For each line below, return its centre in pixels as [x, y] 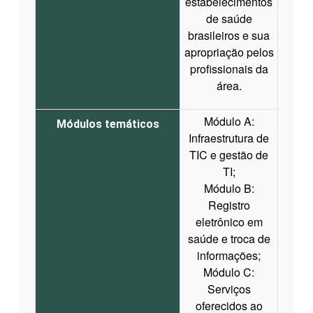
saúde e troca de [229, 238]
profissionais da [229, 68]
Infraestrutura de [229, 138]
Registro [229, 205]
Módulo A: [229, 121]
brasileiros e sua [229, 35]
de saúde [229, 18]
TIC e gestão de [229, 154]
